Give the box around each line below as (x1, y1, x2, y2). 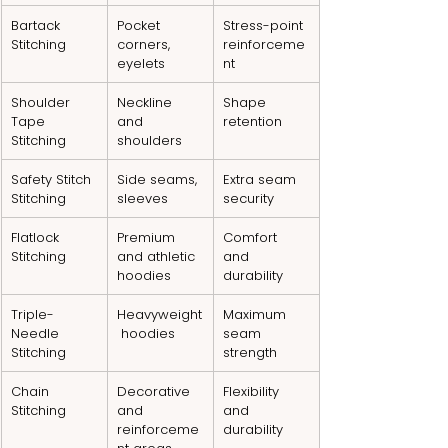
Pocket (117, 15, 164, 35)
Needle (11, 323, 63, 343)
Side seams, (117, 169, 201, 189)
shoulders (117, 130, 182, 150)
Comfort (223, 227, 281, 247)
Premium (117, 227, 179, 247)
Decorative (117, 381, 194, 401)
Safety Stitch (11, 169, 95, 189)
